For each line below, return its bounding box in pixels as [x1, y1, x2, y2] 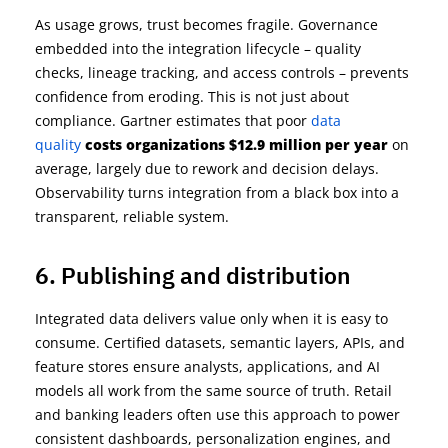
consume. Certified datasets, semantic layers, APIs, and [35, 332, 405, 352]
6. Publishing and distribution [35, 259, 351, 290]
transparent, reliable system [35, 206, 225, 226]
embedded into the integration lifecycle [35, 38, 300, 58]
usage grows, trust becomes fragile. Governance [51, 14, 378, 34]
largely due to [96, 158, 188, 178]
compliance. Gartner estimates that [35, 110, 276, 130]
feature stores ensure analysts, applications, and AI [35, 356, 380, 376]
